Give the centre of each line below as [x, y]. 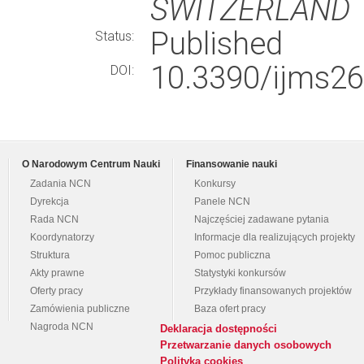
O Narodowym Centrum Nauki [91, 164]
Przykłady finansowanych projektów [273, 291]
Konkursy [215, 184]
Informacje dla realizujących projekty [275, 237]
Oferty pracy [56, 291]
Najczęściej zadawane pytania [262, 219]
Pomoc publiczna [232, 255]
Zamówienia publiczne [80, 309]
